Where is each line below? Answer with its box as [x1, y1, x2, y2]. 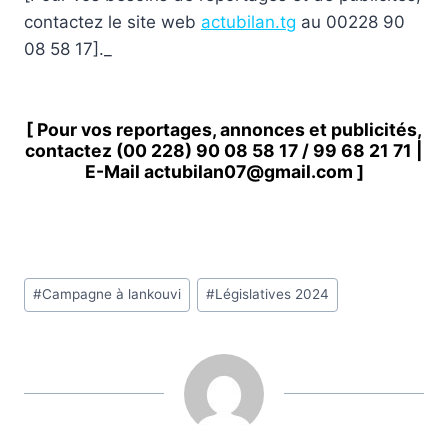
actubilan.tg [201, 12, 296, 33]
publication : [23, 354, 121, 375]
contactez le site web [24, 12, 201, 33]
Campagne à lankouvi [42, 286, 182, 303]
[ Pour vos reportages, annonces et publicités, [26, 119, 422, 141]
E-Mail [84, 161, 144, 183]
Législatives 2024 [215, 286, 330, 303]
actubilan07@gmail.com [143, 161, 353, 183]
